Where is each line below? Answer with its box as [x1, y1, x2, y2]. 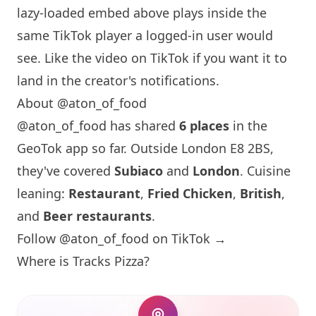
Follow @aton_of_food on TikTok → [17, 230, 226, 247]
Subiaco [114, 162, 163, 179]
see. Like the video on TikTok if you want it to [17, 49, 287, 66]
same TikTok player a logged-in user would [17, 27, 273, 44]
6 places [179, 117, 229, 134]
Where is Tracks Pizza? [17, 253, 150, 269]
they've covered [17, 162, 114, 179]
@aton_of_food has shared [17, 117, 179, 134]
